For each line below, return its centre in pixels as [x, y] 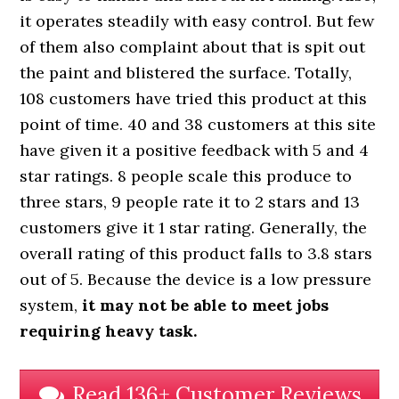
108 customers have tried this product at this [194, 99]
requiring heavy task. [109, 331]
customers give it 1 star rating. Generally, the [194, 228]
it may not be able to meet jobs [206, 305]
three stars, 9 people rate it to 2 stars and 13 [190, 202]
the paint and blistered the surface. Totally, [186, 73]
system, [51, 305]
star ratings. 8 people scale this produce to [186, 176]
